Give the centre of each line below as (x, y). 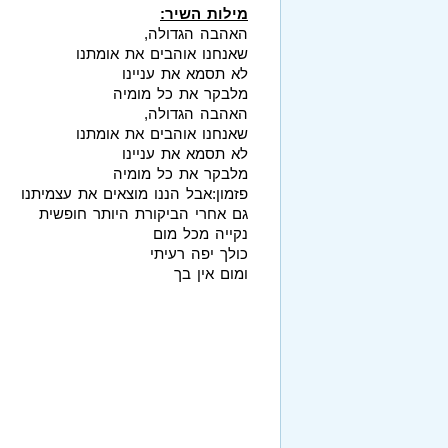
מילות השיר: (204, 13)
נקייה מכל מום (200, 233)
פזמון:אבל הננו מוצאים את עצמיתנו (134, 193)
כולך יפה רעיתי (199, 253)
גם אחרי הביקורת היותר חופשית (143, 213)
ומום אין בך (211, 273)
